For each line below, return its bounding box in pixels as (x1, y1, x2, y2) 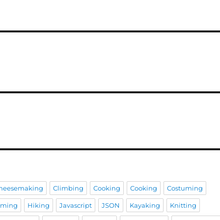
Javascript (59, 201, 92, 209)
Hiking (27, 201, 50, 209)
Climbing (53, 184, 84, 192)
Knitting (170, 201, 197, 209)
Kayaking (130, 201, 161, 209)
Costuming (167, 184, 203, 192)
